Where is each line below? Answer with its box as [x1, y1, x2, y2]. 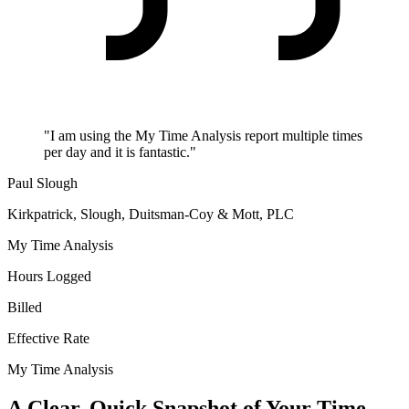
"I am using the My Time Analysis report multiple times [44, 128, 362, 144]
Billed [7, 299, 42, 316]
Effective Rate [7, 330, 89, 347]
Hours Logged [7, 268, 91, 285]
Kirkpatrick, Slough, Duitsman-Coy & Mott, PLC [7, 206, 294, 223]
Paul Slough [7, 175, 78, 192]
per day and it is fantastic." [44, 144, 196, 161]
